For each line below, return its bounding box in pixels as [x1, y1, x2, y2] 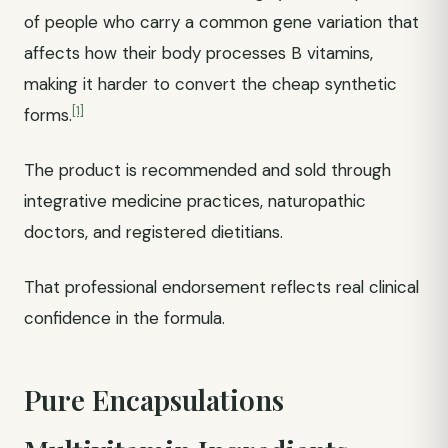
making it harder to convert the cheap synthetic [24, 73, 397, 95]
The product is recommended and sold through [24, 159, 391, 181]
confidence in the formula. [24, 307, 225, 329]
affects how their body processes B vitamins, [24, 42, 373, 64]
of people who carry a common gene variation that [24, 11, 419, 33]
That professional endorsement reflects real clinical [24, 276, 419, 298]
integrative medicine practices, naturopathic [24, 190, 366, 212]
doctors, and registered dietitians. [24, 221, 283, 243]
